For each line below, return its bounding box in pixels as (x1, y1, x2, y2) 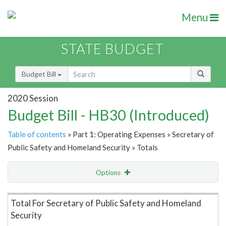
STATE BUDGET (61, 40, 163, 58)
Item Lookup (10, 189, 50, 198)
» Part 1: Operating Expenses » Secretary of (66, 130, 214, 139)
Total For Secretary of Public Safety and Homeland (11, 198, 201, 209)
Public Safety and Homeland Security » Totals (8, 143, 158, 152)
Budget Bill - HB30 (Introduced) (8, 106, 209, 124)
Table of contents (8, 130, 66, 139)
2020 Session (8, 92, 58, 103)
